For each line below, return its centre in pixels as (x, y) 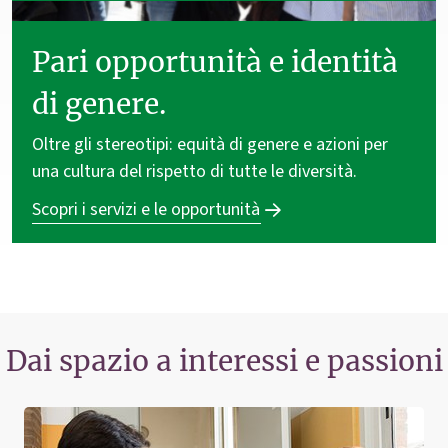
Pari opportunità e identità (215, 62)
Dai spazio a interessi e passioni (224, 361)
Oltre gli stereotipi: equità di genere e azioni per (210, 144)
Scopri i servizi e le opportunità (146, 209)
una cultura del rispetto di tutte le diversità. (194, 171)
